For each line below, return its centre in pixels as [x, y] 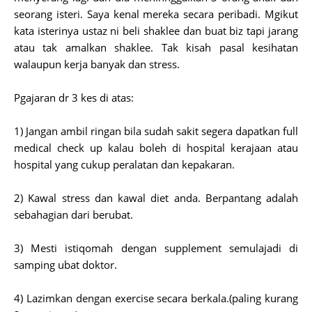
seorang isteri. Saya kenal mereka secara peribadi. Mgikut [156, 14]
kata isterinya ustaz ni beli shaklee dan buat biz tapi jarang [156, 31]
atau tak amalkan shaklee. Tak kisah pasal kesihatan [156, 47]
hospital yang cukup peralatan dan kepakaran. [124, 164]
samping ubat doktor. [65, 265]
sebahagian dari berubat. [73, 214]
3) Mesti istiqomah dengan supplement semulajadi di [156, 248]
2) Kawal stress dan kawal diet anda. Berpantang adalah [156, 198]
